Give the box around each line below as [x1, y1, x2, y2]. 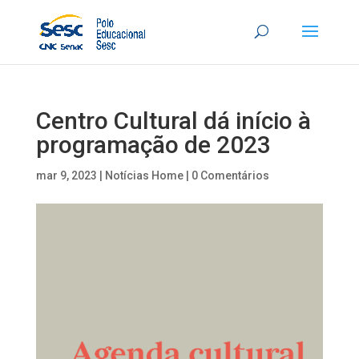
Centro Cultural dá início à [35, 107, 311, 135]
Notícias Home [104, 169, 184, 182]
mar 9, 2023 [35, 169, 97, 182]
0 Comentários [191, 169, 269, 182]
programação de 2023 [35, 131, 271, 159]
